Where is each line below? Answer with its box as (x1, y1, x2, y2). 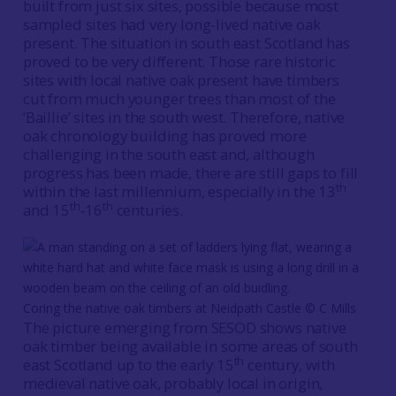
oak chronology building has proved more (22, 126, 307, 146)
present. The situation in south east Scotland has (22, 33, 350, 53)
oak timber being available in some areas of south (22, 336, 358, 356)
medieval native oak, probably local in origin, (22, 373, 324, 393)
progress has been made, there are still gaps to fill (22, 163, 359, 183)
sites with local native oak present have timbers (22, 70, 339, 90)
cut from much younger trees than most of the (22, 88, 336, 109)
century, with (244, 354, 335, 375)
